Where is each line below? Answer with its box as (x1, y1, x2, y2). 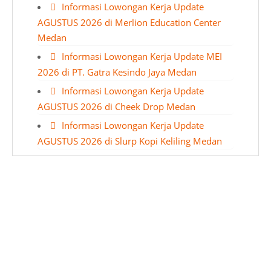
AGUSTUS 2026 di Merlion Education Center (38, 16, 221, 28)
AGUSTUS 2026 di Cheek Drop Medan (38, 100, 195, 113)
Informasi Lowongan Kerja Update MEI (62, 50, 222, 62)
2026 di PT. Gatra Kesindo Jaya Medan (38, 66, 197, 78)
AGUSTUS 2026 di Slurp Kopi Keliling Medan (38, 135, 222, 147)
